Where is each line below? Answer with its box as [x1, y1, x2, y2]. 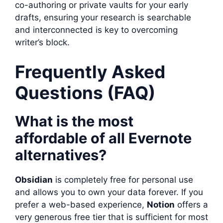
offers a [175, 200, 208, 210]
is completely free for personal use [53, 175, 193, 185]
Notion [147, 200, 175, 210]
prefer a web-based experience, [15, 200, 147, 210]
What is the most [15, 112, 133, 130]
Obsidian [15, 175, 53, 185]
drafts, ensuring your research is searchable [15, 12, 191, 22]
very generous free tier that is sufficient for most [15, 212, 208, 222]
